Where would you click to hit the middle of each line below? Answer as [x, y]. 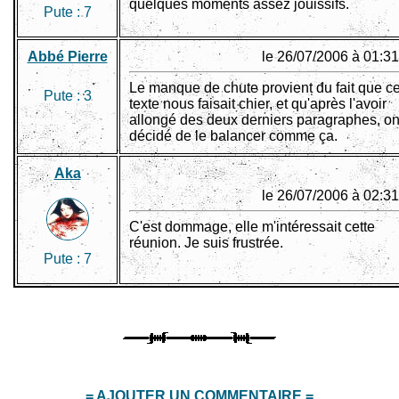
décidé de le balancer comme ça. [233, 136]
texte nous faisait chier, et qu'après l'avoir [258, 104]
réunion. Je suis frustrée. [206, 243]
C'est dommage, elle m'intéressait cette [252, 227]
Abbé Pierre [67, 57]
